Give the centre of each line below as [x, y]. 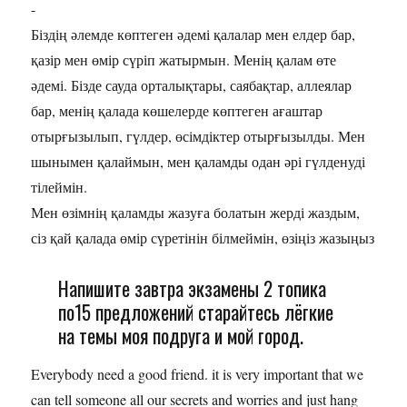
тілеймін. [60, 187]
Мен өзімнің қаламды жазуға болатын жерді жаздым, [196, 213]
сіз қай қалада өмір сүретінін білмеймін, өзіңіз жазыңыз [203, 238]
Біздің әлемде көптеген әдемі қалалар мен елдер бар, [194, 35]
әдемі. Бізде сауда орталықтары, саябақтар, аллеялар [192, 85]
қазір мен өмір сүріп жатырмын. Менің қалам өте [184, 60]
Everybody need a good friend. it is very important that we [198, 374]
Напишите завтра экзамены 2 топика [192, 288]
